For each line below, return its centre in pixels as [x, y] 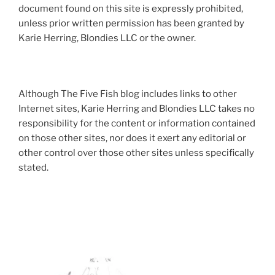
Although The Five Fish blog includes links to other [128, 94]
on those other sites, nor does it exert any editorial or [132, 138]
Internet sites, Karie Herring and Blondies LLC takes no [137, 109]
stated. [33, 168]
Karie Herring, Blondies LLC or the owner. [107, 38]
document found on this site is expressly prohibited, [131, 8]
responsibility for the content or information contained [137, 124]
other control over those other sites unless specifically [136, 153]
